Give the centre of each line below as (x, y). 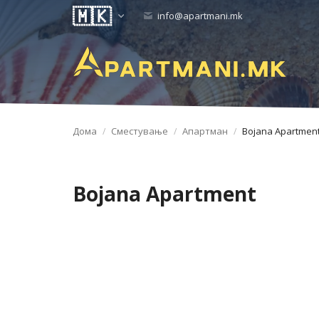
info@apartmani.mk (199, 16)
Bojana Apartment (164, 194)
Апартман (205, 131)
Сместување (140, 131)
